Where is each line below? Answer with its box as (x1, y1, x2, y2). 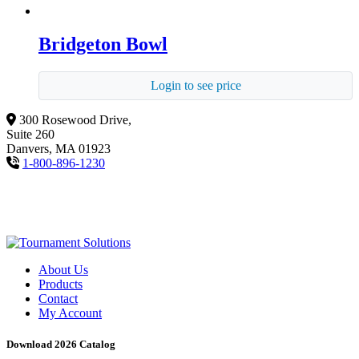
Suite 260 (6, 127, 54, 142)
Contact (38, 292, 78, 306)
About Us (38, 263, 88, 277)
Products (38, 277, 83, 292)
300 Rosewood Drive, (19, 113, 131, 127)
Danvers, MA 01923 (6, 142, 111, 156)
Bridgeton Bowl (38, 34, 167, 55)
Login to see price (150, 79, 241, 93)
